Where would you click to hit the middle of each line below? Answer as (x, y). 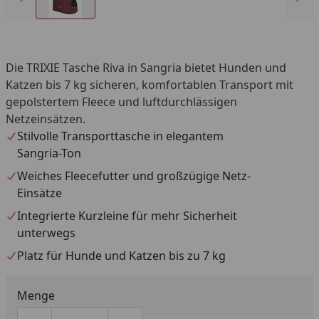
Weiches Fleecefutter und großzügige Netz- (134, 176)
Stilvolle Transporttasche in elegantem (120, 136)
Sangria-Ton (49, 153)
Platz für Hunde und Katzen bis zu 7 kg (121, 256)
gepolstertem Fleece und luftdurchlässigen (121, 102)
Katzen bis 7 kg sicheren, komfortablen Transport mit (150, 85)
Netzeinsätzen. (46, 119)
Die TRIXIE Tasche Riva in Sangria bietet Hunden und (146, 68)
